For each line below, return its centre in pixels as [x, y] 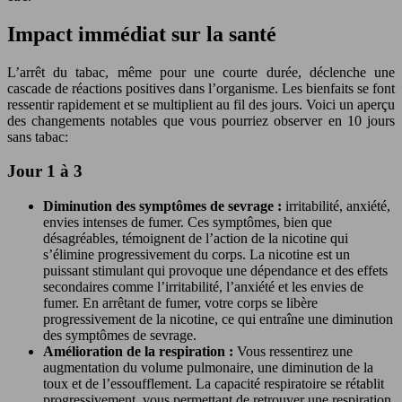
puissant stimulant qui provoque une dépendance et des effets [215, 271]
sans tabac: [38, 136]
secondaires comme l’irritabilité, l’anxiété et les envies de [203, 287]
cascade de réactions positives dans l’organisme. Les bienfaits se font [201, 88]
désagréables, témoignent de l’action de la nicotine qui [196, 239]
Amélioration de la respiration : [140, 352]
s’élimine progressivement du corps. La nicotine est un [197, 255]
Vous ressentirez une [295, 352]
